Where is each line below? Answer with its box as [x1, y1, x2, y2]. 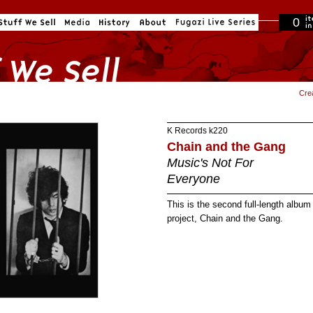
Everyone [167, 172, 220, 186]
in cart [282, 49, 302, 57]
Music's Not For [167, 156, 254, 170]
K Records [167, 126, 207, 136]
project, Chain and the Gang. [167, 213, 283, 224]
